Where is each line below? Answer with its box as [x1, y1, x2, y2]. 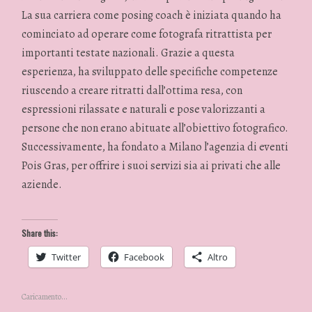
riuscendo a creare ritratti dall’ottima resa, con [22, 83, 243, 99]
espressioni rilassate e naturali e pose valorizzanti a [22, 102, 266, 118]
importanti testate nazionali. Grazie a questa [22, 45, 235, 61]
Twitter [52, 250, 81, 263]
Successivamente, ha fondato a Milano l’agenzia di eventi [22, 139, 289, 155]
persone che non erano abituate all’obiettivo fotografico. [22, 120, 289, 136]
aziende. [22, 177, 63, 193]
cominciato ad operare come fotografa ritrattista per [22, 26, 272, 42]
